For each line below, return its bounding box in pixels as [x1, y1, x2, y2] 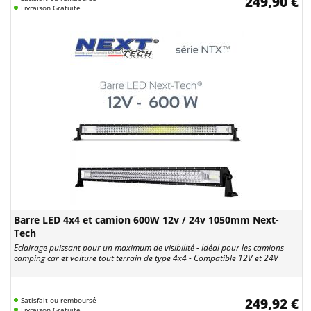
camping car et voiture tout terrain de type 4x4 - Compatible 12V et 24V [14, 252, 278, 264]
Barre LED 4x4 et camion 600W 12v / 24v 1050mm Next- [14, 213, 279, 226]
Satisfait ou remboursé [21, 295, 96, 305]
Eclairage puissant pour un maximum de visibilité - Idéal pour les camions [14, 242, 284, 253]
